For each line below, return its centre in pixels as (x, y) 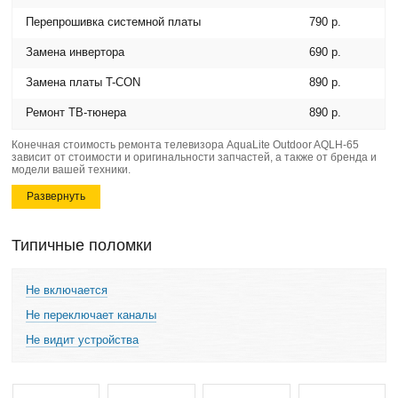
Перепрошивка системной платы (114, 22)
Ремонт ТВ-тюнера (76, 112)
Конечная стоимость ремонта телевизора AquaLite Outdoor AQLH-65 (186, 145)
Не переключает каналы (92, 315)
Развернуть (56, 196)
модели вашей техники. (72, 170)
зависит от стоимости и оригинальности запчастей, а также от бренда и (195, 157)
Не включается (67, 290)
